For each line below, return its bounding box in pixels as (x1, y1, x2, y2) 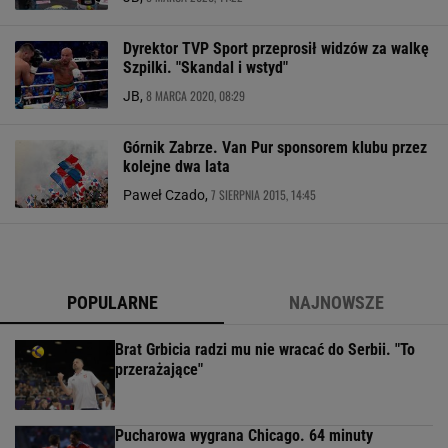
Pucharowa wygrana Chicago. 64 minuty (115, 426, 373, 445)
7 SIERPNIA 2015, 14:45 (211, 186, 316, 203)
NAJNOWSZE (288, 292, 384, 313)
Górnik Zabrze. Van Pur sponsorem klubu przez (123, 138, 427, 157)
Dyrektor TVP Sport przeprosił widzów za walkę (123, 39, 429, 58)
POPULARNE (66, 292, 158, 313)
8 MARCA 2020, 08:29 (146, 87, 245, 104)
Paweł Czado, (123, 187, 211, 203)
